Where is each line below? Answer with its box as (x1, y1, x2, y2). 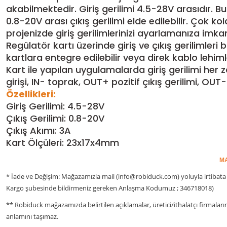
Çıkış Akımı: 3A (6, 124, 71, 137)
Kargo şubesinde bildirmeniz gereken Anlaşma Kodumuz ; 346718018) (6, 183, 214, 193)
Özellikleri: (6, 87, 56, 100)
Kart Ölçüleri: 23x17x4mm (6, 136, 119, 149)
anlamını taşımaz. (6, 211, 58, 221)
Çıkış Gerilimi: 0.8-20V (6, 111, 104, 125)
